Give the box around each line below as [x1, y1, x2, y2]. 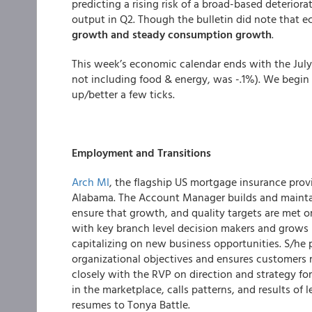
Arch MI [72, 173, 109, 190]
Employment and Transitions [72, 144, 211, 161]
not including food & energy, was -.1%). [72, 70, 263, 87]
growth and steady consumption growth [72, 26, 272, 42]
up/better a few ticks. [72, 86, 175, 102]
